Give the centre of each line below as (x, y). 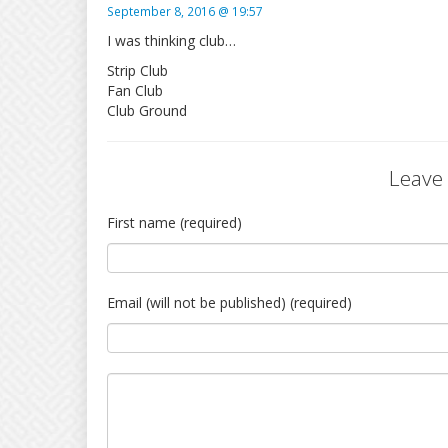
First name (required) (174, 222)
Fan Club (135, 90)
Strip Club (137, 70)
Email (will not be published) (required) (229, 302)
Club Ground (147, 110)
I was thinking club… (171, 40)
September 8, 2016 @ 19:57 (185, 11)
